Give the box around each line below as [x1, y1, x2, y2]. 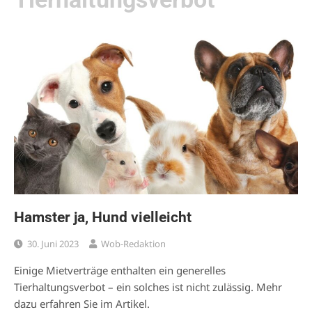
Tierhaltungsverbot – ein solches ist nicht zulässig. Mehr [14, 280, 282, 295]
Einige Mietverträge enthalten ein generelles [14, 263, 226, 278]
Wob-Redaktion [101, 237, 166, 251]
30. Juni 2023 [27, 237, 79, 251]
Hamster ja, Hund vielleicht [14, 208, 192, 226]
